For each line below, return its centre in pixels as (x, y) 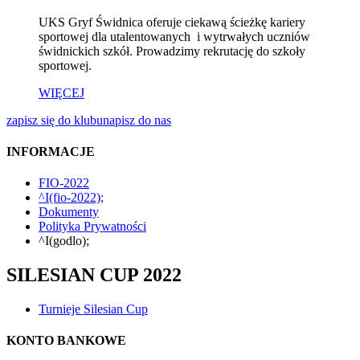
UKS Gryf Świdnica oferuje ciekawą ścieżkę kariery (172, 22)
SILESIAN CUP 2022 (94, 275)
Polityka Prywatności (92, 227)
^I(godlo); (64, 241)
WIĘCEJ (61, 92)
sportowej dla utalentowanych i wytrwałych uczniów (174, 36)
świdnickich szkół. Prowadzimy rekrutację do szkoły (172, 51)
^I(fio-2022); (71, 198)
